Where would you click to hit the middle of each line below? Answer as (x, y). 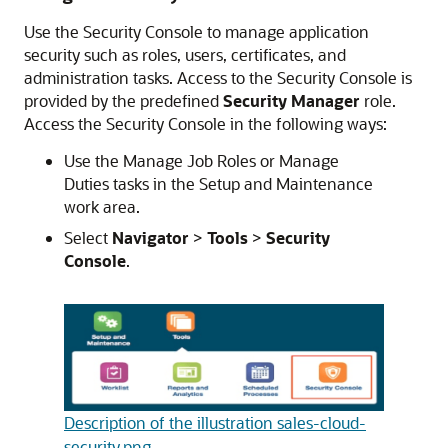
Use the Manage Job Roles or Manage (201, 160)
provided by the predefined (123, 100)
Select (88, 237)
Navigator (150, 237)
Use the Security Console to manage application (196, 31)
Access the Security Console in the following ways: (205, 123)
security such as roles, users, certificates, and (185, 54)
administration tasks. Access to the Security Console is (218, 77)
